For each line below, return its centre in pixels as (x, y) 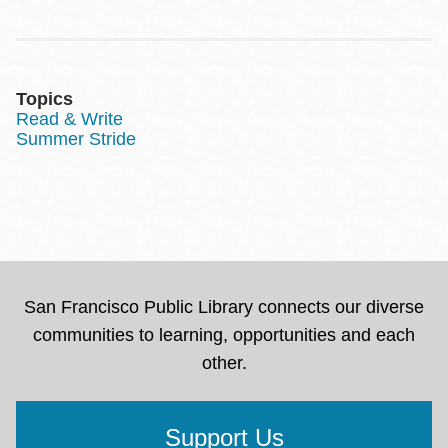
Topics (44, 99)
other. (224, 363)
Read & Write (69, 119)
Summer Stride (76, 139)
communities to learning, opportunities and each (224, 335)
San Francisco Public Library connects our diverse (224, 307)
